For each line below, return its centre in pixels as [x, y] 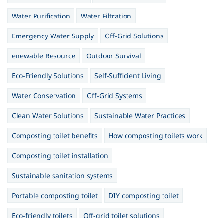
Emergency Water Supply [53, 36]
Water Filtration [106, 16]
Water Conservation [44, 96]
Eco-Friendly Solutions [48, 76]
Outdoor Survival [114, 56]
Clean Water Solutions [48, 116]
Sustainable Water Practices [140, 116]
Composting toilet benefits [55, 136]
